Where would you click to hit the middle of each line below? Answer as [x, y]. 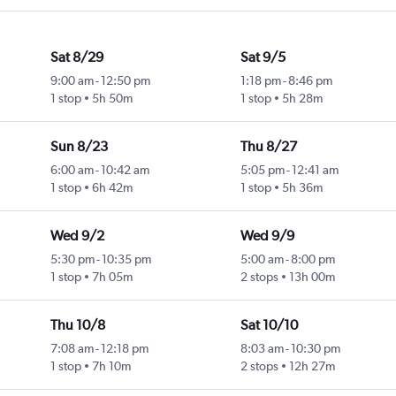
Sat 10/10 [269, 325]
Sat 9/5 [263, 57]
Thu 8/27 [268, 147]
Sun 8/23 [79, 147]
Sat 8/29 [76, 57]
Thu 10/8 [77, 325]
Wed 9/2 [77, 236]
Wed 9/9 [267, 236]
